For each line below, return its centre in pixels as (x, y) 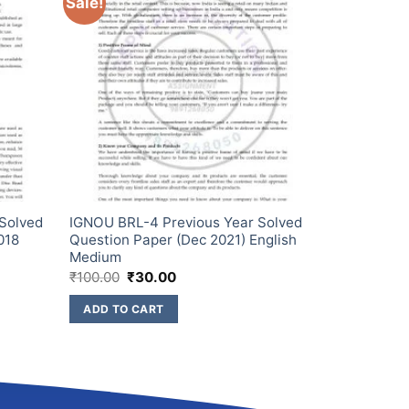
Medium (95, 257)
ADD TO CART (124, 309)
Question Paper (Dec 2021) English (183, 240)
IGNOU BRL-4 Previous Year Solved (185, 223)
